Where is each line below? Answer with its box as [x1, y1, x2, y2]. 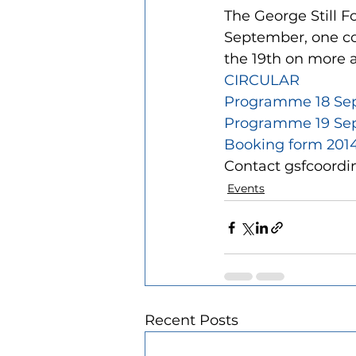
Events [227, 181, 265, 195]
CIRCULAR [224, 72, 300, 89]
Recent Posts [145, 311, 238, 329]
